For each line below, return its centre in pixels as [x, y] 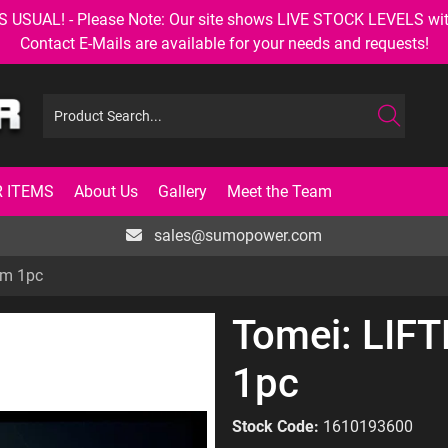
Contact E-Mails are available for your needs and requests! [224, 43]
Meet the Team [279, 191]
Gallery [182, 191]
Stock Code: [275, 426]
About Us [106, 191]
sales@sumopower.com [236, 235]
